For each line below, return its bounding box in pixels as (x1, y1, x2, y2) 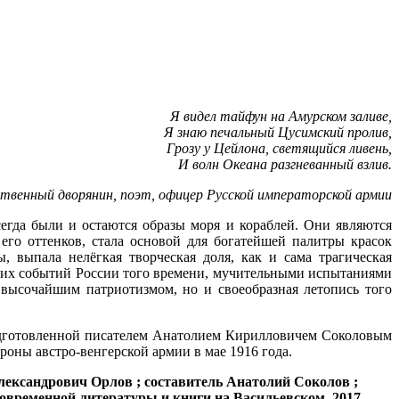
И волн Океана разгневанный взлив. (178, 156, 392, 172)
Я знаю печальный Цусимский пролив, (164, 124, 392, 140)
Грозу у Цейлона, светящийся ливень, (167, 140, 392, 156)
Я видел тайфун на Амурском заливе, (170, 108, 392, 124)
